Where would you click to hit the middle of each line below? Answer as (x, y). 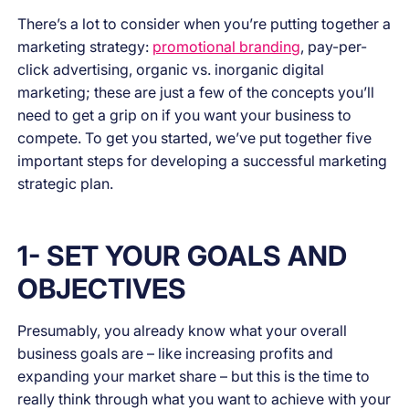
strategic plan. (66, 184)
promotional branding (227, 47)
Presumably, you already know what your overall (183, 331)
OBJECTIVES (102, 289)
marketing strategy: (85, 47)
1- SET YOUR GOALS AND (183, 256)
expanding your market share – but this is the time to (194, 377)
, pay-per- (334, 47)
